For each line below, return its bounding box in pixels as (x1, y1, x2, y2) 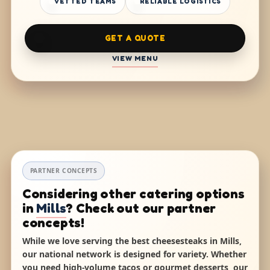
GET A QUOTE (104, 33, 166, 43)
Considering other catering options (22, 185, 245, 201)
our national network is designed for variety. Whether (22, 248, 246, 260)
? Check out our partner (66, 199, 216, 216)
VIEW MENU (111, 54, 159, 63)
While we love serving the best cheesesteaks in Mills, (22, 234, 242, 246)
